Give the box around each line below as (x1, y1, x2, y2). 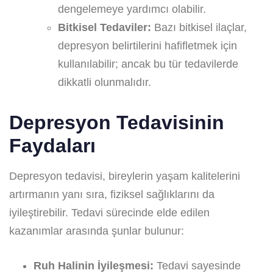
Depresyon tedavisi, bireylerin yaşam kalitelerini (9, 169, 240, 182)
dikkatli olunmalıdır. (58, 76, 151, 88)
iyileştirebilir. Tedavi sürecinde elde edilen (9, 206, 210, 219)
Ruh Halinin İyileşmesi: (34, 259, 154, 272)
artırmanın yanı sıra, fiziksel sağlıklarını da (9, 188, 214, 200)
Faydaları (9, 134, 96, 157)
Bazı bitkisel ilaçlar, (151, 21, 247, 34)
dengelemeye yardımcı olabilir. (58, 2, 206, 15)
